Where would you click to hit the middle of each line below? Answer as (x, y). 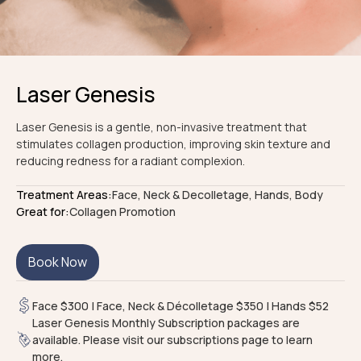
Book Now (58, 261)
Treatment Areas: (64, 194)
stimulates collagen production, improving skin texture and (173, 143)
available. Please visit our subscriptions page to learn (172, 339)
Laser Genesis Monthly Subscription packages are (166, 322)
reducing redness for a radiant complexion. (131, 160)
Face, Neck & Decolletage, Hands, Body (218, 194)
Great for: (43, 211)
